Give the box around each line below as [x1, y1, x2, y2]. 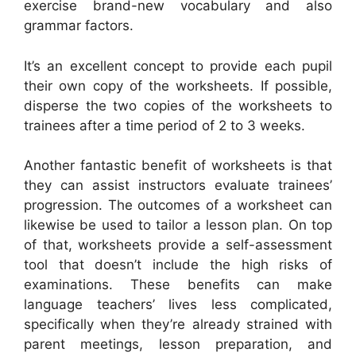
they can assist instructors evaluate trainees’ [24, 177, 332, 194]
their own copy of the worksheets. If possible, [24, 77, 332, 94]
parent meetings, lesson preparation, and [24, 336, 332, 353]
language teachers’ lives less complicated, [24, 296, 332, 313]
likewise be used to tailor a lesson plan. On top [24, 217, 332, 234]
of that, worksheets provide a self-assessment [24, 237, 332, 253]
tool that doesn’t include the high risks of [24, 257, 332, 273]
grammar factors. [24, 17, 133, 34]
